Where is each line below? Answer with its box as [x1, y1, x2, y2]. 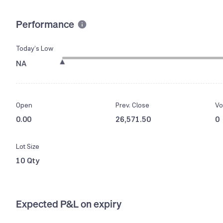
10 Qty [16, 155, 40, 166]
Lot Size [16, 142, 39, 151]
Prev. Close [115, 101, 149, 110]
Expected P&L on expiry [16, 197, 121, 211]
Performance [16, 17, 74, 31]
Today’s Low [16, 44, 53, 53]
